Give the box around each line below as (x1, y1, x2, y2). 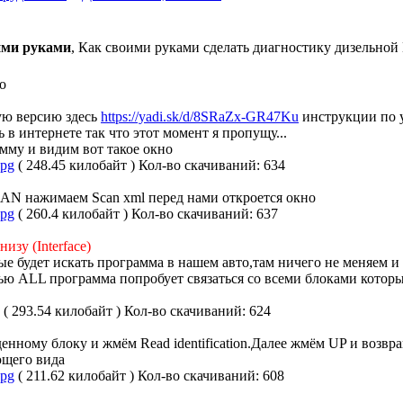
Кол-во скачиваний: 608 (138, 368, 284, 383)
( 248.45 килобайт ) (14, 157, 139, 173)
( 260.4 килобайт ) (14, 206, 131, 221)
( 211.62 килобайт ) (14, 368, 138, 383)
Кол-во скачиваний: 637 (131, 206, 278, 221)
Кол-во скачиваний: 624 (124, 303, 271, 318)
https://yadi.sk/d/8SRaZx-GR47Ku (101, 109, 299, 124)
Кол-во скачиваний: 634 (139, 157, 285, 173)
